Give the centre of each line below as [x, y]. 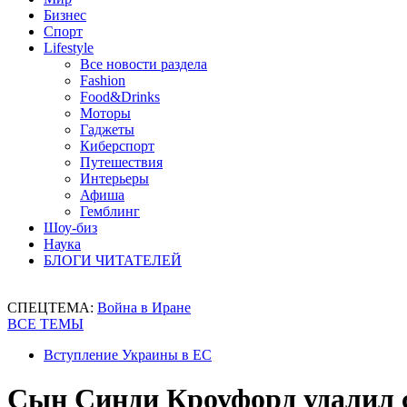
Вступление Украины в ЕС [128, 355]
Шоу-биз [70, 228]
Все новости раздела [144, 64]
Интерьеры [114, 179]
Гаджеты [107, 129]
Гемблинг [110, 211]
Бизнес [65, 15]
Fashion [103, 80]
